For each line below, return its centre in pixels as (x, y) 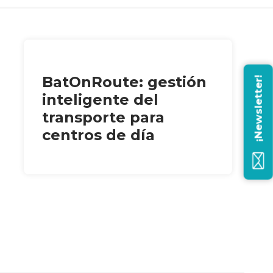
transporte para (103, 118)
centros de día (98, 135)
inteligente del (100, 100)
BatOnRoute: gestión (124, 82)
